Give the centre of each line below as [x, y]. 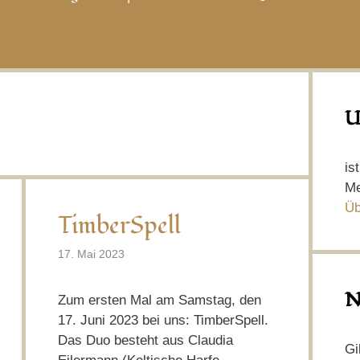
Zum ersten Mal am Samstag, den [159, 301]
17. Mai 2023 [91, 254]
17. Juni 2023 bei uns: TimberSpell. [163, 321]
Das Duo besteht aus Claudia [145, 341]
